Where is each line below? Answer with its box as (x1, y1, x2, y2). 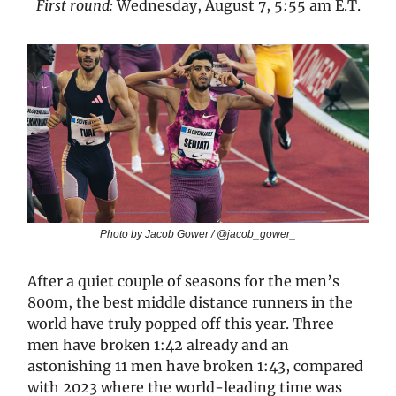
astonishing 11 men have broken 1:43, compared (27, 357, 363, 376)
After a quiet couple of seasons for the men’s (27, 272, 339, 291)
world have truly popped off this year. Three (27, 315, 334, 333)
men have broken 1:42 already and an (27, 336, 289, 354)
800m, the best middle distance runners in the (27, 293, 353, 312)
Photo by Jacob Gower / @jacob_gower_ (100, 228, 296, 241)
